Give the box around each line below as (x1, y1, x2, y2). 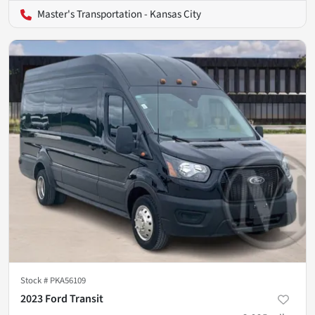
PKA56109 (50, 274, 86, 288)
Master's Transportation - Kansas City (37, 6, 201, 22)
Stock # (20, 274, 50, 288)
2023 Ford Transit (20, 291, 103, 307)
